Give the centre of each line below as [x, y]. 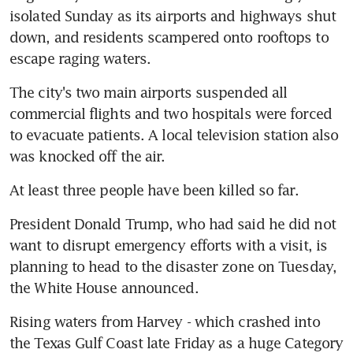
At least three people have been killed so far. [154, 190]
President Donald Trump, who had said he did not [173, 223]
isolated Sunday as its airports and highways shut [173, 15]
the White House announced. [104, 287]
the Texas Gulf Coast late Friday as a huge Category [176, 342]
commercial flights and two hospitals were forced [171, 113]
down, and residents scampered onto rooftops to [169, 37]
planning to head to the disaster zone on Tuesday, [173, 266]
